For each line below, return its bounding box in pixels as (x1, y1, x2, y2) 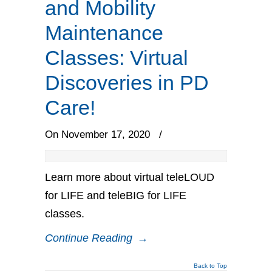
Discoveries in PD (45, 71, 209, 94)
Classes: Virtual (45, 46, 188, 69)
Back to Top (194, 262, 227, 269)
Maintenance (45, 21, 163, 44)
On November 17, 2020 (45, 129, 153, 140)
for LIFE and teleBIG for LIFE (45, 189, 186, 202)
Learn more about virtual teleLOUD (45, 171, 214, 183)
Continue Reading (45, 232, 132, 244)
